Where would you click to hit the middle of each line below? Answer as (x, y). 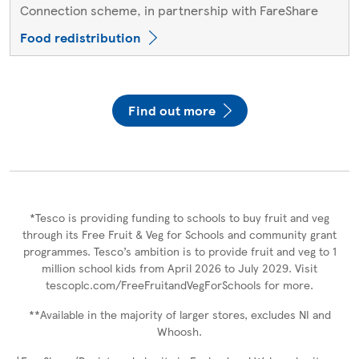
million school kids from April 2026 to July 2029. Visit (179, 267)
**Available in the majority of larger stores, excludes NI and (179, 314)
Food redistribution (81, 37)
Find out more (171, 111)
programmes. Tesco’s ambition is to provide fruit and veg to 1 (179, 250)
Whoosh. (179, 331)
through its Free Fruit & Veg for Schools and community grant (179, 234)
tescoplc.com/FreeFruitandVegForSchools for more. (179, 284)
